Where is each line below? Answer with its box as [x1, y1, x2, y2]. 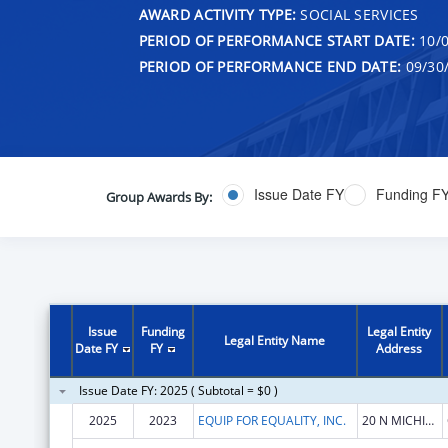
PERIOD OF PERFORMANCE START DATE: [138, 30, 415, 50]
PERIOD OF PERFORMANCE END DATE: [138, 56, 402, 76]
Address [376, 339, 423, 357]
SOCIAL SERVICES [296, 4, 419, 24]
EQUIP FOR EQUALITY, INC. [197, 411, 346, 429]
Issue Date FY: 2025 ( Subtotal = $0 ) [78, 381, 278, 399]
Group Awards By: [105, 187, 212, 206]
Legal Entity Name [224, 331, 326, 349]
